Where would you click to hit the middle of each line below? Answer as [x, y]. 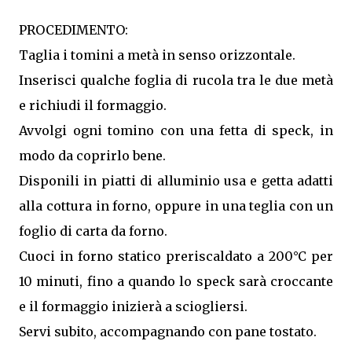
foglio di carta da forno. [93, 231]
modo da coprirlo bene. [92, 156]
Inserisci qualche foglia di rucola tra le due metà [176, 80]
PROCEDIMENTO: [75, 30]
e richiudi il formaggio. [93, 105]
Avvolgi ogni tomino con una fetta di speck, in [176, 130]
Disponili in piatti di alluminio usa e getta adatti [176, 181]
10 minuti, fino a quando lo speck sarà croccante [176, 281]
